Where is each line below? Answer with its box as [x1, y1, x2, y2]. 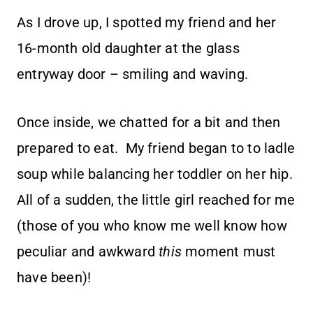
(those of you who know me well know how [17, 217, 287, 235]
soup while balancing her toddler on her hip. [17, 166, 297, 183]
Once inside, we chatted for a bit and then [17, 114, 281, 131]
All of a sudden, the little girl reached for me [17, 191, 296, 209]
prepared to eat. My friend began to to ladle [17, 140, 296, 157]
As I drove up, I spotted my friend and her [17, 14, 277, 31]
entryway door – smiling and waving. [17, 66, 249, 83]
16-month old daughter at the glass [17, 40, 240, 57]
